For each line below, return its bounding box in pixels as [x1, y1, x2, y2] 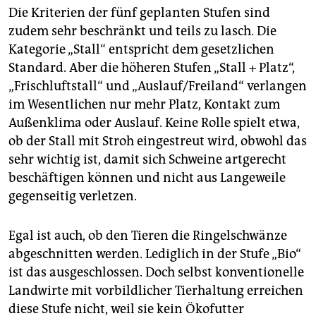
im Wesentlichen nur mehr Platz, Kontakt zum [8, 97, 280, 113]
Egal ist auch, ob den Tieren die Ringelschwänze [8, 228, 287, 244]
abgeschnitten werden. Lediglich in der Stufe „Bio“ [8, 246, 301, 262]
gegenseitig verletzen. [8, 188, 137, 205]
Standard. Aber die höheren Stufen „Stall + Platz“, [8, 60, 295, 76]
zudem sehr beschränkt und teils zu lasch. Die [8, 23, 276, 39]
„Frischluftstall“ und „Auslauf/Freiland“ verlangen [8, 78, 307, 95]
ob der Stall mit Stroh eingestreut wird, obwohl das [8, 133, 307, 150]
